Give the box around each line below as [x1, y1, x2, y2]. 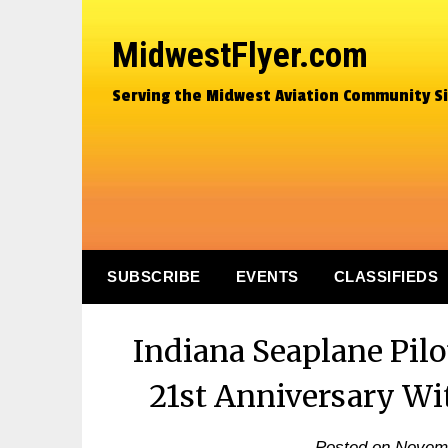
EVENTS [235, 268, 299, 285]
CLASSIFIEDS [333, 268, 438, 285]
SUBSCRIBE [107, 268, 201, 285]
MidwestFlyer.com [112, 35, 368, 76]
